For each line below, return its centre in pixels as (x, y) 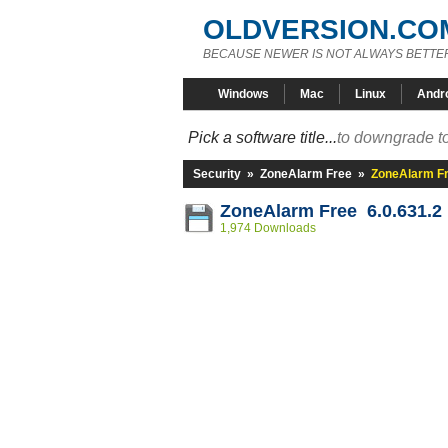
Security (217, 174)
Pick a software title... (262, 137)
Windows (243, 94)
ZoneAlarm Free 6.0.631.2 (331, 211)
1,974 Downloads (268, 228)
